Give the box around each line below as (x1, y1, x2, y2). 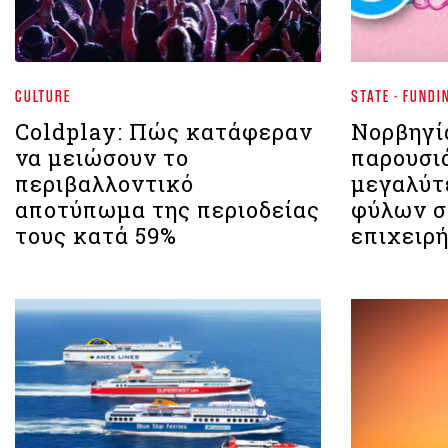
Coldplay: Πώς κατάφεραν (15, 117, 313, 147)
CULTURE (15, 85, 71, 107)
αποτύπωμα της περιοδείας (15, 195, 320, 225)
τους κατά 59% (15, 221, 177, 251)
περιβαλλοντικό (15, 169, 194, 199)
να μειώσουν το (15, 143, 189, 173)
